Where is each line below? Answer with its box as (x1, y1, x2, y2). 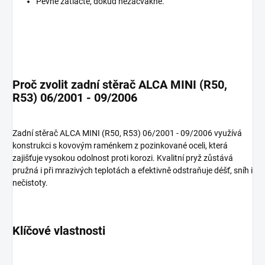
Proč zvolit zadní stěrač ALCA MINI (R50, (12, 77, 227, 92)
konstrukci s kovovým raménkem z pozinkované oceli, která (12, 140, 228, 150)
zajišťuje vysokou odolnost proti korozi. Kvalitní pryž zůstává (12, 153, 233, 163)
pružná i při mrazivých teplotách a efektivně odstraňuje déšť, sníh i (12, 165, 253, 175)
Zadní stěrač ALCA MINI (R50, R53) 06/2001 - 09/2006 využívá (12, 128, 242, 138)
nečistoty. (12, 177, 48, 188)
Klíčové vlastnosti (12, 223, 105, 238)
